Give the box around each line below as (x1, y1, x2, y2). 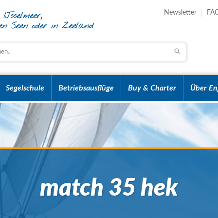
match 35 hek (40, 177, 178, 200)
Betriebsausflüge (58, 84, 114, 92)
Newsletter (164, 9, 197, 16)
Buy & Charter (128, 84, 176, 92)
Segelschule (6, 84, 44, 92)
